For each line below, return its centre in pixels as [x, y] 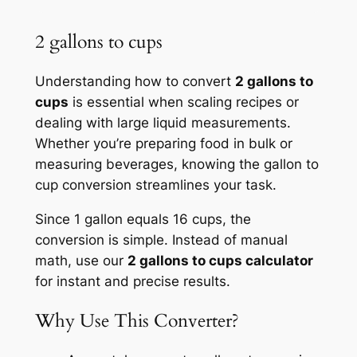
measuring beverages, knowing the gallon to [177, 164]
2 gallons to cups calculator [220, 260]
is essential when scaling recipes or [183, 102]
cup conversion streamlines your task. [155, 184]
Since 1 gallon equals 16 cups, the [143, 219]
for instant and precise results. [132, 281]
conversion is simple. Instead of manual [161, 239]
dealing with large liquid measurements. [163, 122]
